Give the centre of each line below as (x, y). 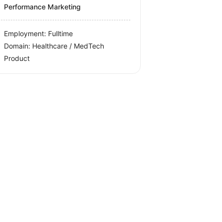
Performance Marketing (43, 7)
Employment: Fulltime (39, 34)
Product (17, 58)
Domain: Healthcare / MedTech (54, 46)
